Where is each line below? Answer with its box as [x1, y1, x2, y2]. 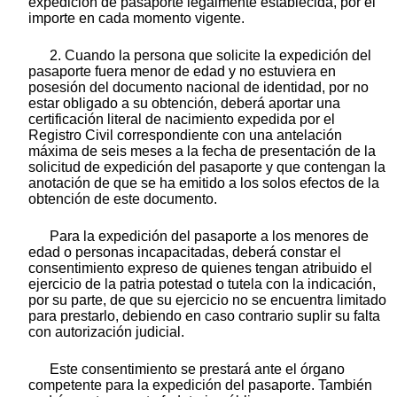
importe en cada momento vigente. [28, 10, 245, 26]
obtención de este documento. [28, 191, 217, 206]
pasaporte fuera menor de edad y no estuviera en [28, 63, 336, 79]
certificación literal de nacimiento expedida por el [28, 111, 335, 127]
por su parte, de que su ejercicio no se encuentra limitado [28, 292, 386, 307]
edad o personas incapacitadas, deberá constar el [28, 244, 341, 260]
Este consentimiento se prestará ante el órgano [50, 361, 345, 377]
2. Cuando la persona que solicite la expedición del [50, 47, 371, 63]
